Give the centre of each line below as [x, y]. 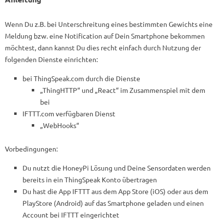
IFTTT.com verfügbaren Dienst [69, 113]
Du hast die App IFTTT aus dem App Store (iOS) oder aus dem [115, 191]
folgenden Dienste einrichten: [51, 59]
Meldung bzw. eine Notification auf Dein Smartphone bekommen [105, 36]
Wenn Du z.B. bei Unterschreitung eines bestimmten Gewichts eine [109, 24]
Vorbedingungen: [31, 149]
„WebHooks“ [60, 125]
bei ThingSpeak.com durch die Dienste [81, 78]
